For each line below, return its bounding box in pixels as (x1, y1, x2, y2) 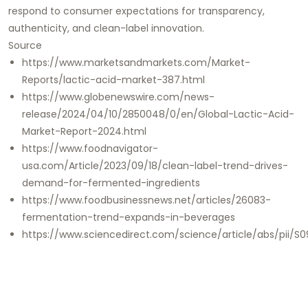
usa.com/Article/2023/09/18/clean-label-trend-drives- (22, 158, 288, 173)
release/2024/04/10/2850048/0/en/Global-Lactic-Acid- (22, 107, 294, 121)
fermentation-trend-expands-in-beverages (22, 210, 235, 224)
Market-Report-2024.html (22, 124, 146, 138)
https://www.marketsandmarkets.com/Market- (22, 55, 250, 69)
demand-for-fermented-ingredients (22, 175, 200, 190)
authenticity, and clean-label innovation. (8, 21, 204, 35)
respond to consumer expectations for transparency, (8, 3, 265, 18)
